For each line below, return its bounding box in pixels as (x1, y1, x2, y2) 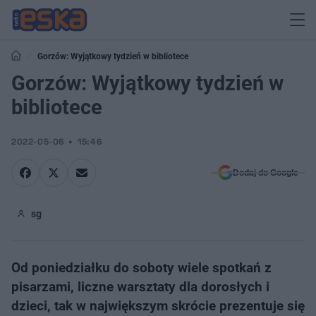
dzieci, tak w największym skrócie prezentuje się (11, 298, 305, 314)
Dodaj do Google (233, 168, 298, 178)
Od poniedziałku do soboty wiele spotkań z (11, 260, 272, 276)
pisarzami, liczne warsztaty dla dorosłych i (11, 279, 269, 295)
